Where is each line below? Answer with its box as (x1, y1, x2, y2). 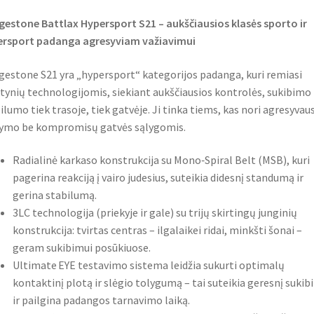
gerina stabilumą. (12, 188, 97, 203)
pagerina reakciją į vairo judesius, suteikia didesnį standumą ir (12, 170, 303, 185)
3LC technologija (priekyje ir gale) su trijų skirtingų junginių (12, 205, 297, 220)
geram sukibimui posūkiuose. (12, 240, 151, 255)
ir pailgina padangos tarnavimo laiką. (12, 293, 190, 308)
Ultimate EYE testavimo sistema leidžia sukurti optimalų (12, 258, 285, 273)
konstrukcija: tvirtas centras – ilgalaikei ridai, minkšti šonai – (12, 223, 302, 238)
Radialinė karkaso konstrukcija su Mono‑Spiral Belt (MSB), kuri (12, 153, 310, 168)
